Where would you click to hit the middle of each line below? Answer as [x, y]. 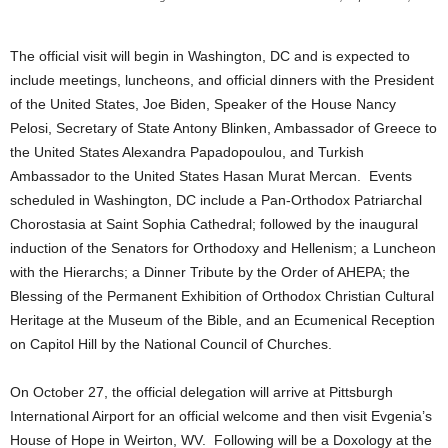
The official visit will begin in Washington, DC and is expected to [210, 55]
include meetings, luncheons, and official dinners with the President [222, 79]
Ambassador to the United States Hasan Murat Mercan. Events [211, 175]
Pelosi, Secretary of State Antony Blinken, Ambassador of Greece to [223, 127]
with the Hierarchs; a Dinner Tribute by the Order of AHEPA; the [210, 271]
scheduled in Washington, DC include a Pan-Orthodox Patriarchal [216, 199]
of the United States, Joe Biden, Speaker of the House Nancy [203, 103]
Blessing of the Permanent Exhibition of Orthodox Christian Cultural [222, 295]
